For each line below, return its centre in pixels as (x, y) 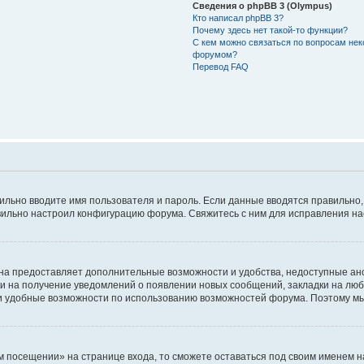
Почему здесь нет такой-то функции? (270, 30)
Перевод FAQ (220, 67)
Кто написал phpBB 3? (238, 18)
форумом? (214, 54)
